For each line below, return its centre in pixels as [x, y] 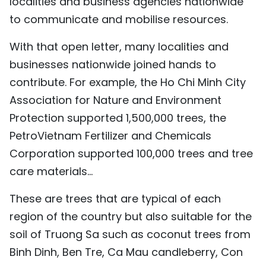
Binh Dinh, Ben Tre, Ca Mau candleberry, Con [126, 252]
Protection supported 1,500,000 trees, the [118, 118]
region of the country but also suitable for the [131, 216]
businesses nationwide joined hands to [113, 64]
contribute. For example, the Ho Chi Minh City [128, 82]
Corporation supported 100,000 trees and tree [131, 153]
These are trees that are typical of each [115, 198]
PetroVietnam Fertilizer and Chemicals [110, 135]
